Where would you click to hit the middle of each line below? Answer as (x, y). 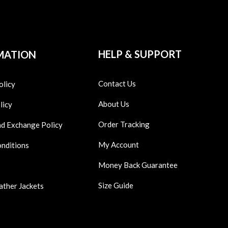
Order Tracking (124, 124)
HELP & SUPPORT (140, 54)
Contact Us (117, 84)
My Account (119, 145)
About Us (114, 104)
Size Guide (116, 186)
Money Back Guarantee (138, 165)
